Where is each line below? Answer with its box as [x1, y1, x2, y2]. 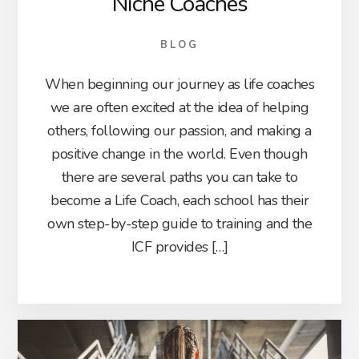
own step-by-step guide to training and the [47, 214, 312, 234]
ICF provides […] [131, 237, 228, 257]
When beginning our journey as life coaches [45, 75, 314, 95]
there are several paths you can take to [61, 167, 298, 188]
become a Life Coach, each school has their [50, 191, 309, 211]
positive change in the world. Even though [51, 144, 308, 164]
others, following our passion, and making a [47, 121, 312, 141]
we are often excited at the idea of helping [50, 98, 309, 118]
